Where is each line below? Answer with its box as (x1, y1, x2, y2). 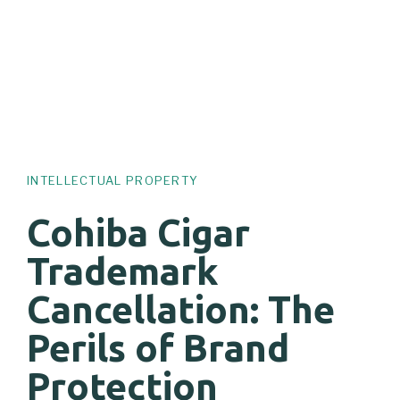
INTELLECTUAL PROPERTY (27, 172, 199, 187)
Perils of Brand (27, 327, 289, 370)
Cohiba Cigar (27, 212, 250, 254)
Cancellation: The (27, 288, 335, 331)
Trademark (27, 250, 219, 293)
